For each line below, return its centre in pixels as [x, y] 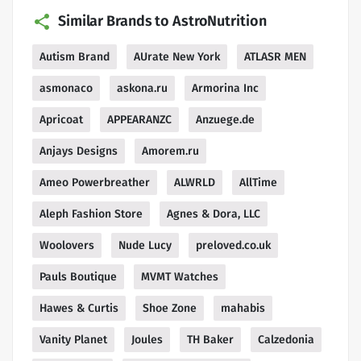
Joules [147, 339]
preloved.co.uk [233, 245]
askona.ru [142, 88]
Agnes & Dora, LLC [214, 214]
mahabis [243, 308]
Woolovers [67, 245]
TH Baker [210, 339]
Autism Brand [75, 56]
